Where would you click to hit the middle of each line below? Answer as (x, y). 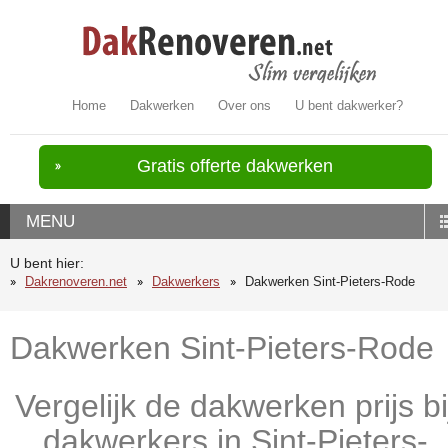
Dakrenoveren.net (76, 281)
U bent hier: (47, 263)
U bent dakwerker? (349, 105)
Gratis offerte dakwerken (235, 166)
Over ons (245, 105)
